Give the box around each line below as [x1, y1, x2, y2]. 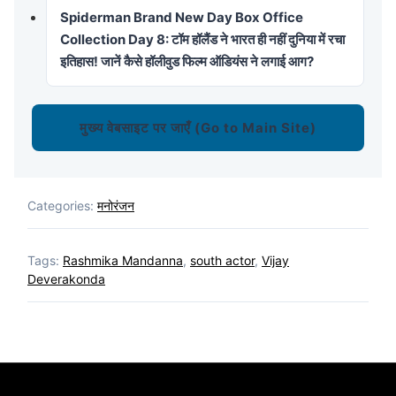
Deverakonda [27, 270, 105, 286]
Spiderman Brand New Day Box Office [60, 8, 303, 26]
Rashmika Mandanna [63, 252, 183, 268]
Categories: [27, 197, 97, 213]
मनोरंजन [97, 197, 134, 213]
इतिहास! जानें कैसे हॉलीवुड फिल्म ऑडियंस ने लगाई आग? [60, 52, 314, 70]
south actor [190, 252, 255, 268]
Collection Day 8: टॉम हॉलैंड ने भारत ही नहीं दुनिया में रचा [60, 30, 345, 48]
